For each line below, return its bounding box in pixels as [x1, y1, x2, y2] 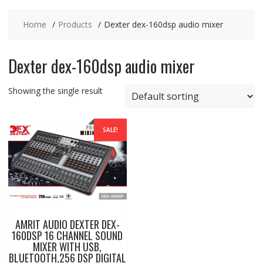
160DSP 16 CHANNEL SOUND [12, 227, 123, 243]
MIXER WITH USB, [33, 238, 102, 254]
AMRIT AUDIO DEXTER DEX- [15, 216, 120, 232]
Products [58, 19, 92, 30]
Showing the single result [8, 85, 103, 96]
